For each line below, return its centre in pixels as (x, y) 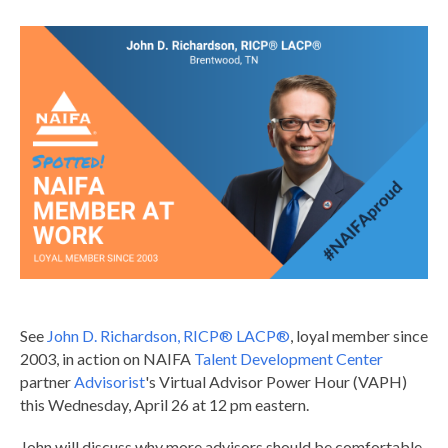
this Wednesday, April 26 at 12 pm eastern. (164, 404)
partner (47, 381)
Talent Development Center (288, 358)
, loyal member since (359, 335)
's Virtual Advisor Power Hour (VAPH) (276, 381)
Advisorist (109, 381)
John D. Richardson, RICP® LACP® (168, 335)
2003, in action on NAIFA (107, 358)
